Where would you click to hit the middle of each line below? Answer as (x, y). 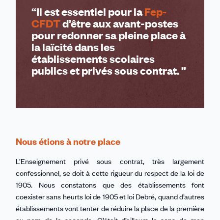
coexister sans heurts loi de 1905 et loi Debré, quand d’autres (110, 196)
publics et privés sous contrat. (106, 70)
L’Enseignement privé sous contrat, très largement (110, 161)
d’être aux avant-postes (119, 23)
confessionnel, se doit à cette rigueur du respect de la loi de (110, 173)
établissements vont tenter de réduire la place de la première (110, 208)
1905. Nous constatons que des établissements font (110, 184)
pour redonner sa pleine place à (109, 35)
